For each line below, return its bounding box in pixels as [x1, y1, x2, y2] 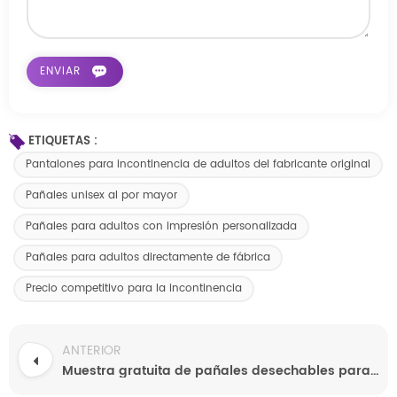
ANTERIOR [62, 339, 121, 361]
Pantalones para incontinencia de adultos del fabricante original [26, 155, 370, 173]
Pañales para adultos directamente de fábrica [26, 248, 270, 266]
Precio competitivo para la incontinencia [26, 279, 242, 297]
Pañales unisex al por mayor [26, 186, 177, 204]
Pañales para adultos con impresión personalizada [26, 217, 297, 235]
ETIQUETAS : [28, 131, 97, 151]
